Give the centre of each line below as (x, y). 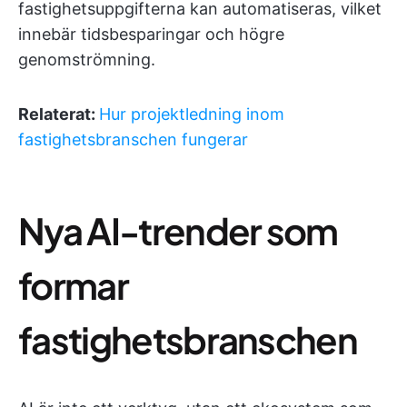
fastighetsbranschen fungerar (133, 139)
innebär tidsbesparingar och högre (151, 34)
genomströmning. (87, 60)
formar (73, 285)
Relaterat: (59, 114)
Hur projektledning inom (192, 114)
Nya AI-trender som (178, 230)
